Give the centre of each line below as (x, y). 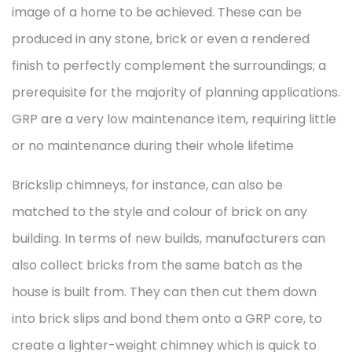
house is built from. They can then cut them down (164, 292)
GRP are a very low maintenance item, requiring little (174, 119)
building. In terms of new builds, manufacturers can (169, 238)
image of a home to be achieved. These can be (157, 12)
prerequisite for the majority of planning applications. (176, 92)
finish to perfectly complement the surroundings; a (169, 66)
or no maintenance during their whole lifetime (153, 146)
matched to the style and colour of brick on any (159, 212)
